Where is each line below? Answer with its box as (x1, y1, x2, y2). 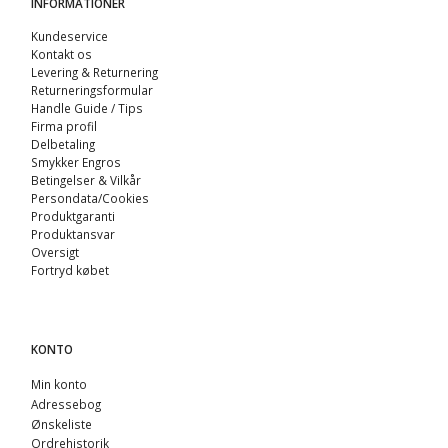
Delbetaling (31, 135, 95, 152)
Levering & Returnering (31, 63, 158, 80)
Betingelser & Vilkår (31, 171, 141, 188)
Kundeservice (31, 27, 108, 44)
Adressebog (31, 395, 101, 412)
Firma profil (31, 117, 97, 134)
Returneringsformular (31, 81, 153, 98)
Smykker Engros (31, 153, 121, 170)
